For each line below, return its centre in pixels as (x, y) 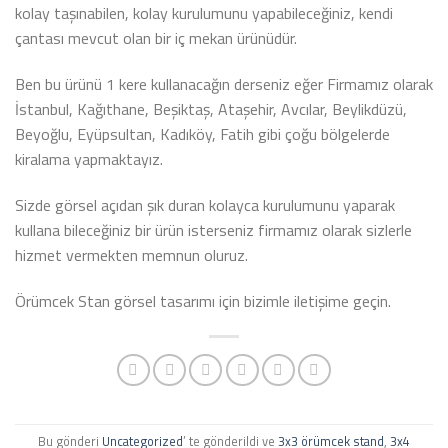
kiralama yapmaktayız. (89, 159)
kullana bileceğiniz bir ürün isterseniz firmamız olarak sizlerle (213, 229)
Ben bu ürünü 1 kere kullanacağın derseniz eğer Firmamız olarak (224, 84)
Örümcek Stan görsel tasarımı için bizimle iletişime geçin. (203, 300)
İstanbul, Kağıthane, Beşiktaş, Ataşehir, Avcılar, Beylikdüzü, (211, 109)
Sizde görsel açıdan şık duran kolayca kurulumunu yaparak (205, 204)
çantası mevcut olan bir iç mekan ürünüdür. (156, 38)
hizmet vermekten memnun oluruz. (131, 254)
